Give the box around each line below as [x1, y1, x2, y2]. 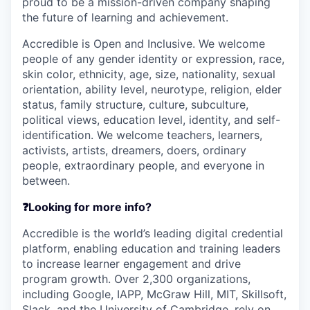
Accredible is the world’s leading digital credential [22, 226, 283, 240]
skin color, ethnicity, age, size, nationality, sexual [22, 67, 275, 81]
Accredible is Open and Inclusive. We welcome [22, 37, 265, 51]
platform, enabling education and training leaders [22, 241, 280, 255]
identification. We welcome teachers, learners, [22, 128, 262, 142]
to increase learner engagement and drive [22, 257, 241, 271]
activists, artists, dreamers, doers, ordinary [22, 143, 246, 157]
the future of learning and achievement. [22, 10, 228, 24]
